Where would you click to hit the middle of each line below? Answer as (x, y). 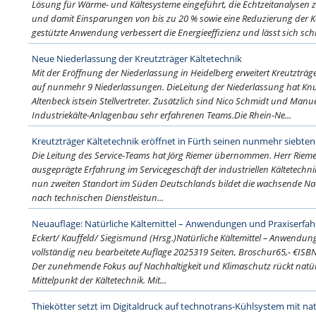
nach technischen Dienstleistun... (98, 197)
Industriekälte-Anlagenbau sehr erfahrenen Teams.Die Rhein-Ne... (162, 115)
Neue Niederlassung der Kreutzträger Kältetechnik (137, 59)
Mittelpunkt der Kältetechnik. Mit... (99, 280)
